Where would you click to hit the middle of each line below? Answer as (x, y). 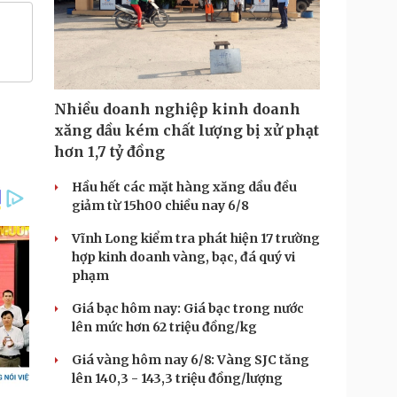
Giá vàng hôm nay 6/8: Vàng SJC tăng (191, 360)
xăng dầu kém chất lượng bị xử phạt (187, 130)
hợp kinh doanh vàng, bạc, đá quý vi (183, 257)
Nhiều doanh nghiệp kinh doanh (177, 109)
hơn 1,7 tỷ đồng (109, 152)
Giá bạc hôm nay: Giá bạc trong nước (188, 308)
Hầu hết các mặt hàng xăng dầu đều (184, 187)
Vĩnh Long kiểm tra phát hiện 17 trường (196, 238)
